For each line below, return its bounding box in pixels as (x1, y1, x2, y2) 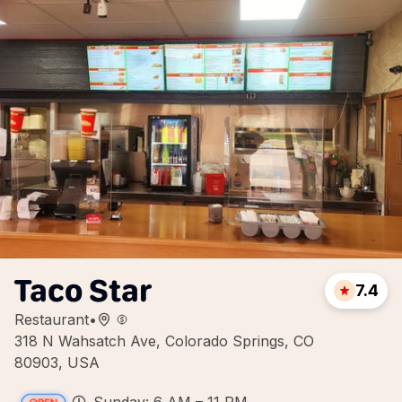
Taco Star (14, 271, 152, 310)
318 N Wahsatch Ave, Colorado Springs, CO (14, 332, 314, 350)
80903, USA (14, 354, 100, 371)
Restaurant (14, 310, 89, 328)
